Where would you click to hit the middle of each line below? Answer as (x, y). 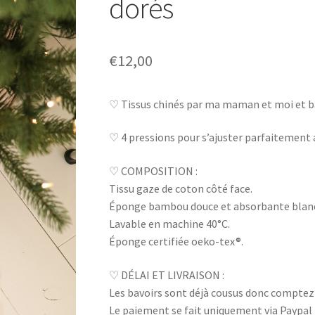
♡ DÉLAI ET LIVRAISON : (166, 275)
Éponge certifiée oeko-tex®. (176, 241)
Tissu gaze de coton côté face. (180, 188)
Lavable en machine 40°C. (169, 224)
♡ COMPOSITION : (153, 171)
